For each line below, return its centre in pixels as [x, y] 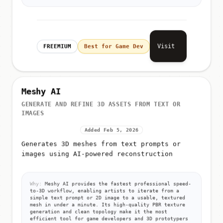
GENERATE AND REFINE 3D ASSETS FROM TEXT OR [101, 106]
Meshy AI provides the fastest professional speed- [116, 186]
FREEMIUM [57, 43]
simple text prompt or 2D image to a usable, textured [108, 200]
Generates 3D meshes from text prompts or [101, 146]
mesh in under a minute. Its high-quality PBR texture [108, 207]
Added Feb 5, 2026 [111, 132]
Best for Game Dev [113, 43]
